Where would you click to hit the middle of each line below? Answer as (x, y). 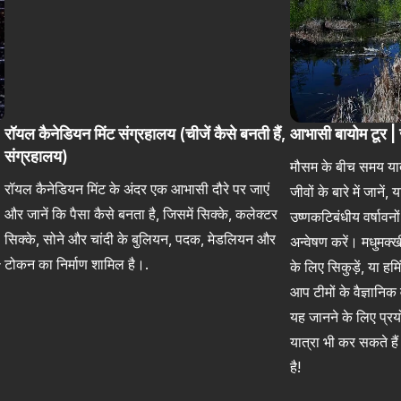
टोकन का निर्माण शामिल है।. (77, 264)
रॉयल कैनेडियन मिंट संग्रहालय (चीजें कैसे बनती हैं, (145, 133)
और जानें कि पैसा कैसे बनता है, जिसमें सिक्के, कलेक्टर (141, 213)
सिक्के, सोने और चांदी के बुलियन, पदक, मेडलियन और (141, 239)
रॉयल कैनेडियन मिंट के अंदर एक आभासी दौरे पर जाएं (137, 188)
